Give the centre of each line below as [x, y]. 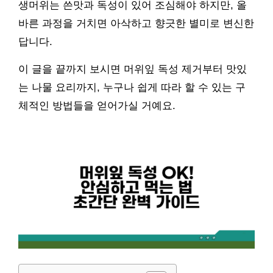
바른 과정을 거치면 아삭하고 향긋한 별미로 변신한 [136, 23]
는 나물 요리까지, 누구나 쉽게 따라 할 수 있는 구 [132, 87]
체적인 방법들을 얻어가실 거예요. [97, 106]
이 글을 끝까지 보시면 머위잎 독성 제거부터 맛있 [133, 69]
